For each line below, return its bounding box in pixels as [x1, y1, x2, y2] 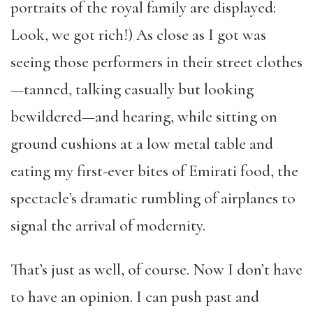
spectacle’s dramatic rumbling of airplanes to [10, 189, 296, 208]
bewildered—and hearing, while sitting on [10, 107, 277, 126]
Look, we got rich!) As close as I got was [10, 25, 266, 45]
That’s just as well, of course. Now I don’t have [10, 260, 303, 279]
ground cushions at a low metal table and [10, 134, 273, 154]
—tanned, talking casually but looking [10, 80, 254, 99]
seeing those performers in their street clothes [10, 52, 303, 72]
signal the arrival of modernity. [10, 216, 205, 235]
